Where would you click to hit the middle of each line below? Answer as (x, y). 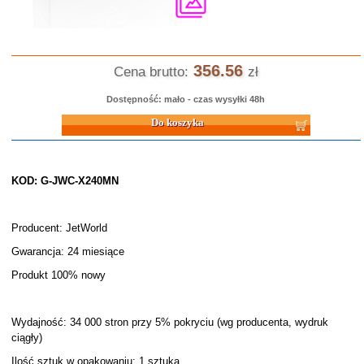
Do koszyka (38, 118)
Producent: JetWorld (59, 228)
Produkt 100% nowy (58, 275)
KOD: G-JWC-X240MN (65, 181)
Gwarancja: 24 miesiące (67, 251)
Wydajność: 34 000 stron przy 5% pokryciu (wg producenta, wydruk (169, 322)
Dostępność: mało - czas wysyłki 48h (186, 99)
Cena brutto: (151, 72)
